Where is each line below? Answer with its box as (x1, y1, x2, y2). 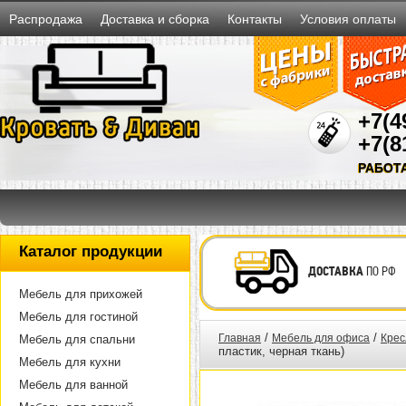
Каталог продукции (19, 243, 162, 260)
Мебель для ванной (19, 378, 128, 391)
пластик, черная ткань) (218, 344, 344, 358)
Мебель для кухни (19, 355, 121, 369)
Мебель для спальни (19, 333, 135, 346)
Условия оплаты (300, 12, 396, 26)
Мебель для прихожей (19, 287, 142, 301)
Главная (218, 332, 261, 344)
